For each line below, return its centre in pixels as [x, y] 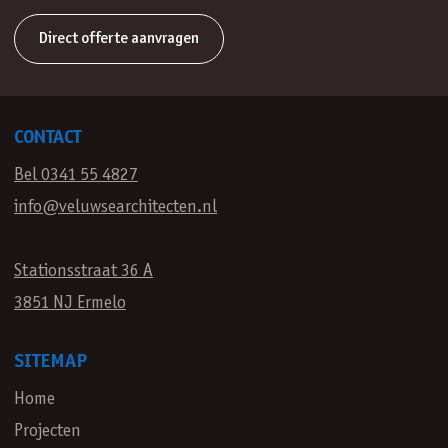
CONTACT [47, 138]
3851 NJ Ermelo [70, 303]
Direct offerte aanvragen [119, 38]
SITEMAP [50, 362]
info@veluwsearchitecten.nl [115, 207]
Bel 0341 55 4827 [76, 175]
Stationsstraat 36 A [83, 271]
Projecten [47, 431]
